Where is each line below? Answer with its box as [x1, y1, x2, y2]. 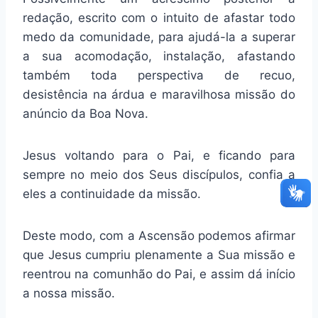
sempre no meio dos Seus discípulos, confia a [23, 168, 295, 182]
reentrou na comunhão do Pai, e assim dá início [23, 267, 295, 282]
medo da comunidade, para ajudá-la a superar [23, 30, 295, 45]
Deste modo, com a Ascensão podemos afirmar [23, 229, 295, 243]
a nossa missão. [23, 286, 115, 301]
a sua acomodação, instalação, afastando [23, 49, 295, 64]
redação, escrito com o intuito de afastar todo [23, 11, 295, 26]
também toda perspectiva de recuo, [23, 68, 295, 83]
